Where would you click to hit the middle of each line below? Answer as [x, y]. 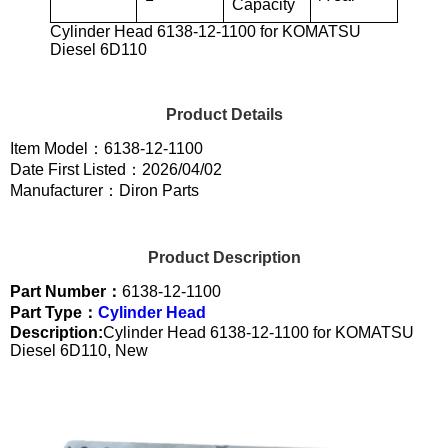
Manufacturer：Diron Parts [104, 190]
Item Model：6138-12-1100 [106, 148]
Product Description [224, 257]
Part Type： [54, 312]
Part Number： [66, 291]
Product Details [224, 114]
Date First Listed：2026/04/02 [116, 169]
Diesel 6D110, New [79, 350]
